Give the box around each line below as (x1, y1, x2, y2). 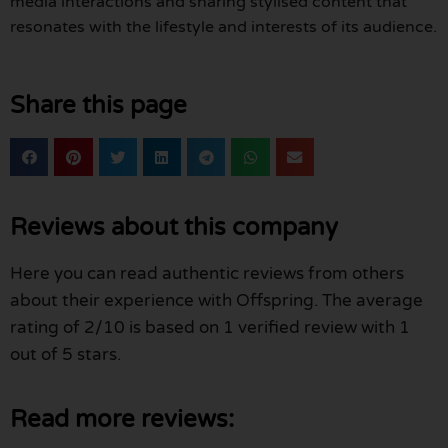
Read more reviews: (10, 405, 234, 435)
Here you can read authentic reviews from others (10, 263, 404, 285)
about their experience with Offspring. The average (10, 290, 423, 312)
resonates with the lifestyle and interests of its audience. (10, 16, 437, 37)
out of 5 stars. (10, 344, 121, 366)
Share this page (10, 91, 187, 121)
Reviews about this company (10, 213, 338, 243)
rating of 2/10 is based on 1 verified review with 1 (10, 317, 410, 339)
